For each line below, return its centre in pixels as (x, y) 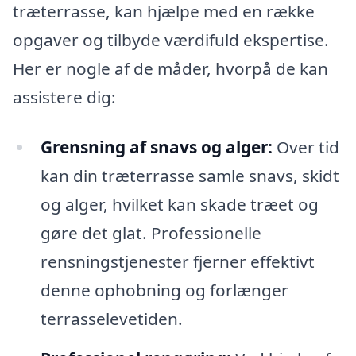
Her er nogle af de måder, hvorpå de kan (170, 68)
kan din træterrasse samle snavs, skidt (190, 176)
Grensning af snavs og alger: (156, 147)
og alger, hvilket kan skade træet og (179, 205)
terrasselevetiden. (111, 319)
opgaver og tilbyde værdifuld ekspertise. (171, 39)
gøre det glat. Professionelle (151, 233)
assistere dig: (64, 97)
